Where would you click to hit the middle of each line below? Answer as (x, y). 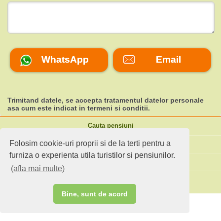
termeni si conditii (118, 108)
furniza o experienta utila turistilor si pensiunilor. (92, 155)
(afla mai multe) (38, 169)
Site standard (110, 162)
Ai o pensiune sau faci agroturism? (110, 180)
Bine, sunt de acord (95, 194)
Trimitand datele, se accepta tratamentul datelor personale (106, 100)
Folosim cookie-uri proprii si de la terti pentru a (90, 143)
